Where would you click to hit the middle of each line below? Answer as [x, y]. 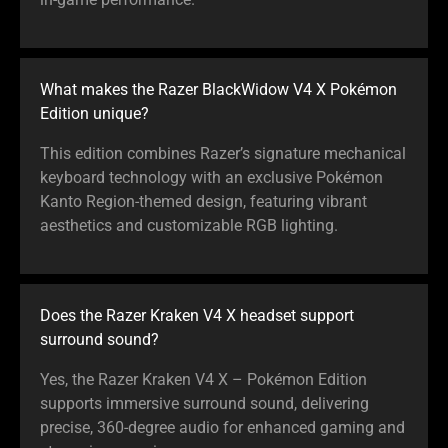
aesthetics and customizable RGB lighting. [189, 225]
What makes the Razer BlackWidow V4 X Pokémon [218, 89]
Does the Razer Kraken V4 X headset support [197, 315]
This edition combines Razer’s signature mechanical [223, 153]
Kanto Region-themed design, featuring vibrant [203, 201]
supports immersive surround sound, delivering [204, 403]
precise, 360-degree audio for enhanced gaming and [222, 427]
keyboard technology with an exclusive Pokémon [211, 177]
